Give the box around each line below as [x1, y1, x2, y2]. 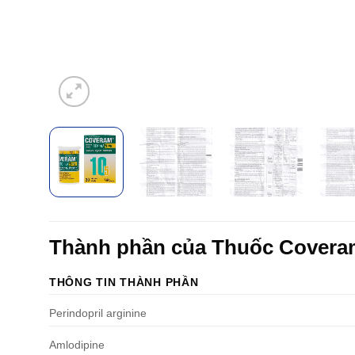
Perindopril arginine [49, 307, 147, 320]
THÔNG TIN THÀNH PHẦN [49, 275, 199, 288]
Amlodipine [49, 338, 105, 352]
